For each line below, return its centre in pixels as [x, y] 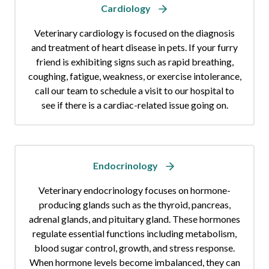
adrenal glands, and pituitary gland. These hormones [134, 219]
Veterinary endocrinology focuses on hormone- [134, 190]
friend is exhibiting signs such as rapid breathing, [134, 62]
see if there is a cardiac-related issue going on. [134, 105]
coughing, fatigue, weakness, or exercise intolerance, [134, 76]
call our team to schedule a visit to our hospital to [134, 91]
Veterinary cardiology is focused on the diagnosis [134, 33]
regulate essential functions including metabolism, [134, 234]
